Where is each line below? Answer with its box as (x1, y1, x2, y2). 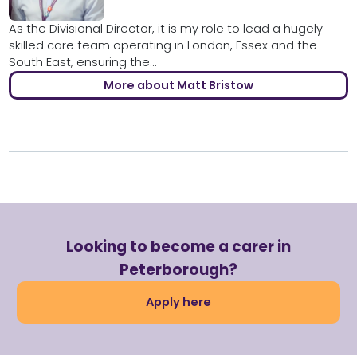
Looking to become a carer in (66, 236, 291, 258)
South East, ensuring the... (8, 54, 157, 71)
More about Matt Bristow (104, 77, 253, 94)
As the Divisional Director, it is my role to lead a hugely (8, 21, 323, 37)
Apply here (146, 294, 211, 310)
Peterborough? (120, 259, 237, 281)
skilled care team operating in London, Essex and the (8, 37, 317, 54)
